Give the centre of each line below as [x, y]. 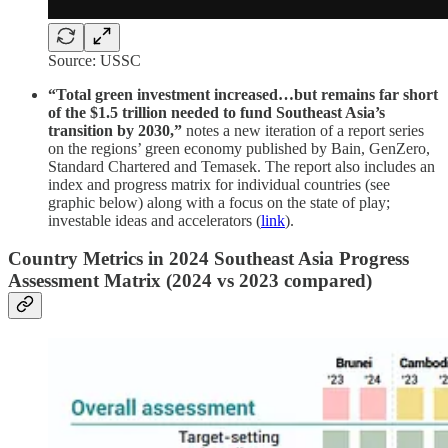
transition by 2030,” [117, 130]
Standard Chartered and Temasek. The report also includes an [241, 166]
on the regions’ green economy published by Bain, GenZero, [239, 148]
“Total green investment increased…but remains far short [243, 94]
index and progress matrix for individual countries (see [219, 184]
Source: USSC [94, 60]
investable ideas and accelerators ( [154, 220]
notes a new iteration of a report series [305, 130]
